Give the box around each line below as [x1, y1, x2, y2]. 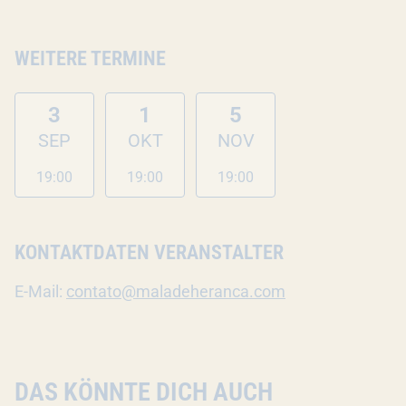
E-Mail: [14, 282, 66, 301]
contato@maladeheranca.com [66, 282, 285, 301]
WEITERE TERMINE [14, 47, 166, 70]
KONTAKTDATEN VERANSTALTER [14, 241, 284, 264]
